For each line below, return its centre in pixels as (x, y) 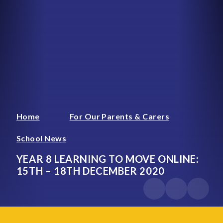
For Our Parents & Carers (119, 116)
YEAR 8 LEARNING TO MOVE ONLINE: (108, 159)
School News (41, 138)
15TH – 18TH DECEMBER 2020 (90, 171)
